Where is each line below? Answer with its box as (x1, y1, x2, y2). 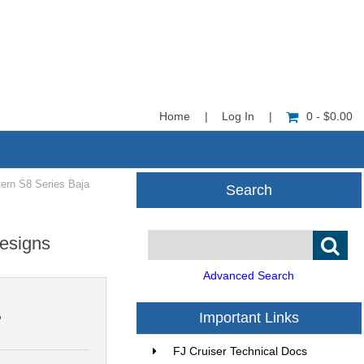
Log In (222, 110, 255, 123)
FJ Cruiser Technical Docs (173, 345, 308, 358)
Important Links (199, 310, 300, 327)
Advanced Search (203, 270, 294, 283)
